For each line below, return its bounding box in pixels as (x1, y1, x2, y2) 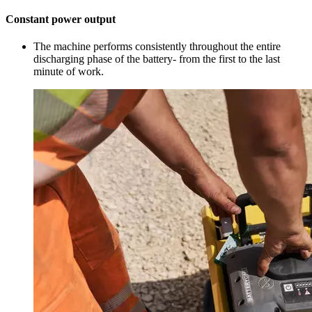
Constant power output (6, 13, 116, 25)
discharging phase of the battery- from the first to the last (33, 52, 280, 65)
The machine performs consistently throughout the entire (33, 40, 281, 52)
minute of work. (33, 65, 104, 77)
